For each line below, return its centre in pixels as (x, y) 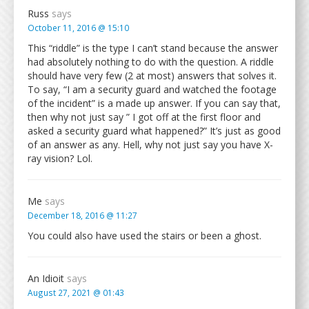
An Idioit (47, 278)
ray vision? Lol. (60, 158)
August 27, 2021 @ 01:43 (76, 292)
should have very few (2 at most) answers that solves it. (152, 76)
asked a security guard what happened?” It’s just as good (154, 131)
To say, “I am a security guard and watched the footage (152, 89)
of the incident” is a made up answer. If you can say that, (154, 103)
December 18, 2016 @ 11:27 (82, 215)
